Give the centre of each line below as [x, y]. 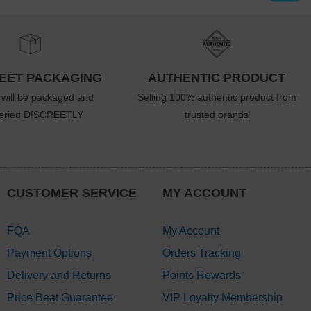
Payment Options [49, 253]
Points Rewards [201, 275]
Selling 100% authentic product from [217, 98]
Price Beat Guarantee [60, 297]
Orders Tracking [201, 253]
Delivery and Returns [59, 275]
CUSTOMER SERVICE [72, 193]
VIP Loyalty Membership [222, 297]
